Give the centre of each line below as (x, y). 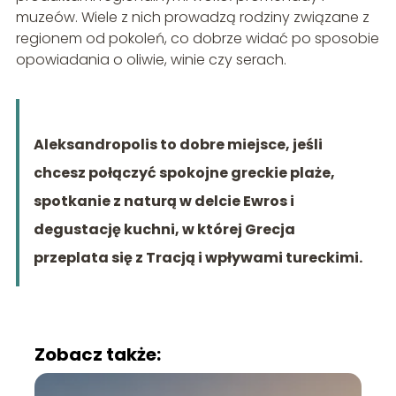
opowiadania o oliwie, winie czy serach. (151, 59)
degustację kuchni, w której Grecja (164, 229)
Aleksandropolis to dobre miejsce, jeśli (178, 144)
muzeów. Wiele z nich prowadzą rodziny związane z (192, 17)
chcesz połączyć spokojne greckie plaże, (184, 172)
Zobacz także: (97, 354)
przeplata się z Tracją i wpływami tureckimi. (198, 257)
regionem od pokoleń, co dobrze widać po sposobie (197, 38)
